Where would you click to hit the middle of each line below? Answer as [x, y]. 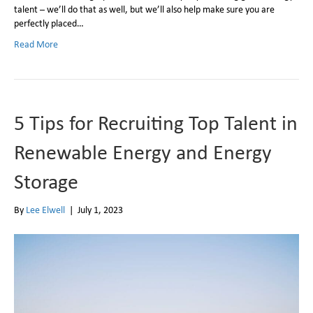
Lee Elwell [45, 209]
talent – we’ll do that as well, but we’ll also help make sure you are [144, 9]
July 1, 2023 [100, 209]
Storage [46, 181]
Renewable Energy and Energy [143, 151]
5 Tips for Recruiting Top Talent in [156, 122]
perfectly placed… [49, 23]
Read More [36, 44]
